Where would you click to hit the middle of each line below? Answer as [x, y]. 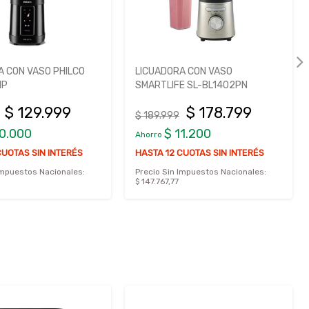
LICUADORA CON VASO [184, 72]
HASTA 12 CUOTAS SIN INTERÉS [200, 153]
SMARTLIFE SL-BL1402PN [191, 86]
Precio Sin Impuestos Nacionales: [201, 172]
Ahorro [150, 135]
